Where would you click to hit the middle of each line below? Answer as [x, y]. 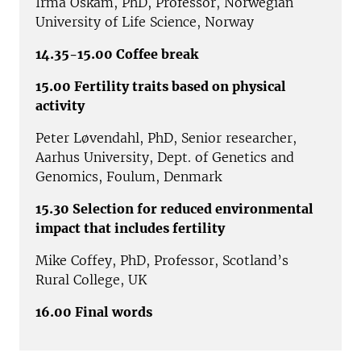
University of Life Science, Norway [145, 21]
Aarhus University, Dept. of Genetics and [165, 157]
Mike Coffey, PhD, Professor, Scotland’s [162, 260]
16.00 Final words [94, 311]
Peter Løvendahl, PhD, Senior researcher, [166, 137]
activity [60, 105]
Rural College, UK [91, 279]
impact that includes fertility [130, 228]
